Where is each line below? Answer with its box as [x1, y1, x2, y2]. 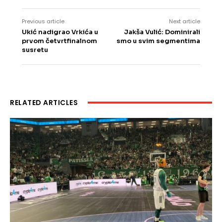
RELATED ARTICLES [10, 98, 78, 108]
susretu [22, 46, 48, 55]
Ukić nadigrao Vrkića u [22, 28, 98, 37]
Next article [168, 17, 200, 26]
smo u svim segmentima [116, 37, 200, 46]
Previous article [22, 17, 64, 26]
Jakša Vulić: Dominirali [123, 28, 200, 37]
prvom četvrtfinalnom [22, 37, 97, 46]
